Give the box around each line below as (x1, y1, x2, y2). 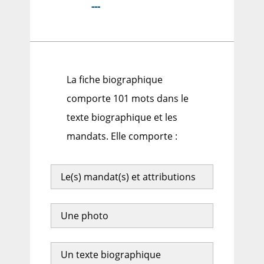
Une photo (60, 209, 108, 223)
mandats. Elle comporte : (67, 130, 178, 143)
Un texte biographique (60, 248, 161, 262)
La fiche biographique (67, 73, 163, 87)
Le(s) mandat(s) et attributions (60, 170, 196, 184)
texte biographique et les (67, 111, 178, 124)
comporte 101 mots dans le (67, 92, 189, 105)
